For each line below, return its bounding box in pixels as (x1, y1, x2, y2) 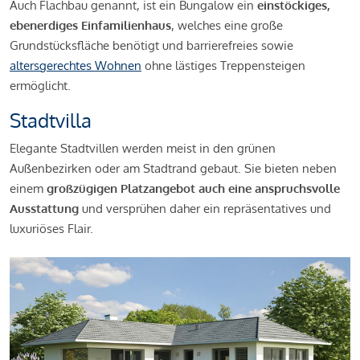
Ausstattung (10, 200, 79, 216)
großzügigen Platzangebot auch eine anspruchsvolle (47, 180, 340, 196)
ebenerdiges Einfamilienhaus (10, 17, 171, 33)
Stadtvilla (10, 107, 96, 133)
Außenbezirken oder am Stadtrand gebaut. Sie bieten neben (10, 160, 337, 176)
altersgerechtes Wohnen (10, 57, 141, 73)
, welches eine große (171, 17, 283, 33)
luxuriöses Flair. (10, 220, 96, 236)
